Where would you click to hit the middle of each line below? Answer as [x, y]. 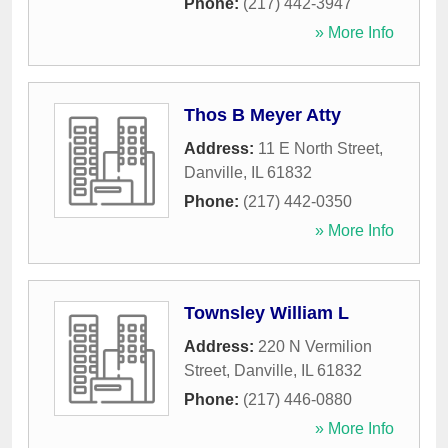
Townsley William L [266, 313]
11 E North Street [318, 149]
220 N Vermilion [315, 347]
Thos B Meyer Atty [262, 115]
